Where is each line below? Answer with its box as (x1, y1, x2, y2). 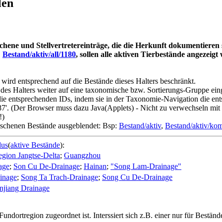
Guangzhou (64, 151, 101, 160)
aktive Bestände (10, 140, 60, 149)
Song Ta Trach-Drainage (21, 172, 98, 181)
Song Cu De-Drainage (102, 172, 172, 181)
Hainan (84, 162, 107, 170)
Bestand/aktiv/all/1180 (2, 50, 76, 58)
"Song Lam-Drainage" (111, 162, 181, 170)
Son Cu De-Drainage (13, 162, 80, 170)
